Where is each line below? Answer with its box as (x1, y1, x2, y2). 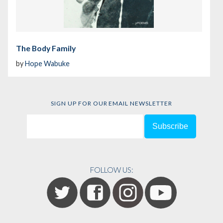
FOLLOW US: (90, 165, 133, 174)
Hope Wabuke (25, 59, 70, 68)
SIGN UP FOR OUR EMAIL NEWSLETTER (51, 100, 172, 108)
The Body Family (16, 43, 76, 53)
